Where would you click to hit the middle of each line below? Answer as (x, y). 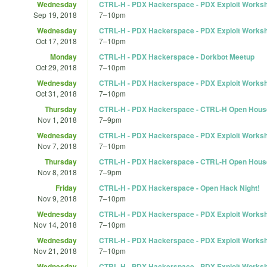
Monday (63, 56)
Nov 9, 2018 (57, 198)
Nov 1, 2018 (57, 119)
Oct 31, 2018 (56, 93)
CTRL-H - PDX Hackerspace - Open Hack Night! (179, 187)
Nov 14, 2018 (55, 224)
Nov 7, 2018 (57, 145)
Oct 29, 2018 (56, 67)
